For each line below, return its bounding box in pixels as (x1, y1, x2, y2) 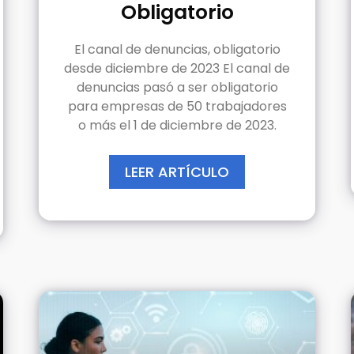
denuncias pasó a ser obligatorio (76, 77, 278, 96)
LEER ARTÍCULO (125, 161, 229, 182)
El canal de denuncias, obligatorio (73, 40, 281, 58)
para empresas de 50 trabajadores (67, 96, 287, 115)
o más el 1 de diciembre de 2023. (77, 115, 277, 134)
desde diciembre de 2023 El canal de (64, 58, 290, 77)
